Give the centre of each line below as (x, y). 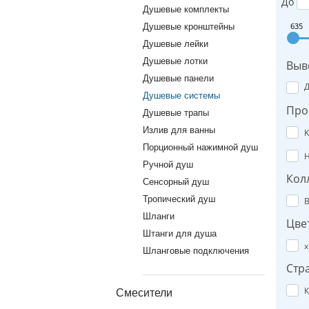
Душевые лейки (176, 44)
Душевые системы (181, 96)
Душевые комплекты (186, 9)
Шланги (159, 216)
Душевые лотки (175, 61)
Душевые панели (178, 78)
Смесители (144, 293)
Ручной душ (168, 165)
